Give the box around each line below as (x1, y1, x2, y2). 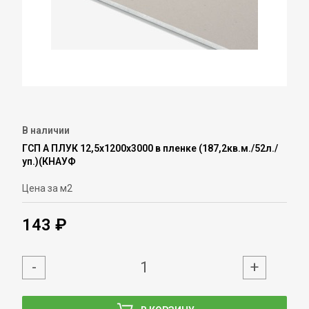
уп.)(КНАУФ (22, 155, 76, 167)
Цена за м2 (22, 182, 72, 194)
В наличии (22, 124, 70, 136)
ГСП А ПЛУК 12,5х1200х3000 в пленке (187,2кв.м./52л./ (22, 142, 278, 154)
